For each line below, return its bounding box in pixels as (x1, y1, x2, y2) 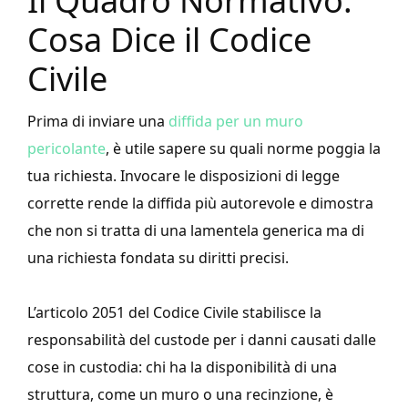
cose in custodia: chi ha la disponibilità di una (27, 357, 337, 378)
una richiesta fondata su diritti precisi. (27, 248, 289, 269)
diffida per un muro (168, 111, 303, 132)
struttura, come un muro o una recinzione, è (27, 384, 333, 405)
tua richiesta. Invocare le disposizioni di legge (27, 166, 340, 187)
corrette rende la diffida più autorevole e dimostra (27, 193, 373, 214)
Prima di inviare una (27, 111, 168, 132)
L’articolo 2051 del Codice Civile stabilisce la (27, 302, 321, 323)
